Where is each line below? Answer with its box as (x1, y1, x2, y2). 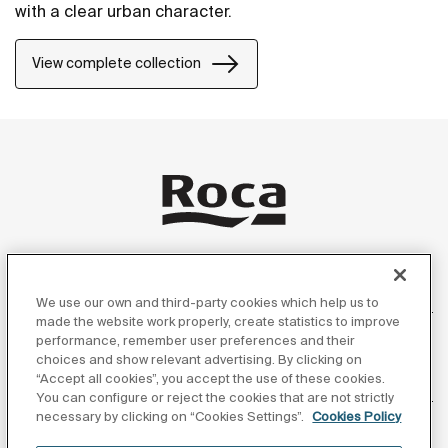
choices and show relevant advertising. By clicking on (36, 352, 363, 367)
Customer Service (15, 373, 182, 397)
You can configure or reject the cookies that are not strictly (36, 390, 395, 405)
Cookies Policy (312, 409, 402, 424)
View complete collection (32, 55, 201, 72)
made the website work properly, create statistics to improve (36, 314, 401, 329)
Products (15, 284, 101, 308)
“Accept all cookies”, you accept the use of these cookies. (36, 371, 386, 386)
